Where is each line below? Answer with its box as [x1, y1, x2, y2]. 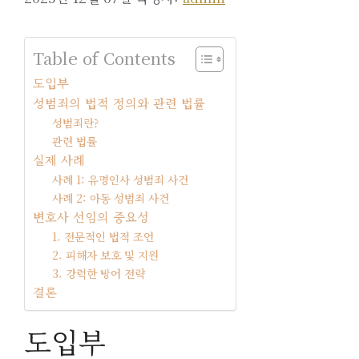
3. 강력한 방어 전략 [52, 265, 146, 282]
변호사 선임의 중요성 [33, 208, 149, 226]
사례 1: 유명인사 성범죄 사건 [52, 171, 189, 188]
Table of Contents [33, 46, 175, 71]
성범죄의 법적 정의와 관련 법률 [33, 94, 205, 112]
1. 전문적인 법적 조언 [52, 228, 155, 245]
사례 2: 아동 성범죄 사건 [52, 190, 170, 207]
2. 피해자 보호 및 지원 [52, 247, 159, 264]
